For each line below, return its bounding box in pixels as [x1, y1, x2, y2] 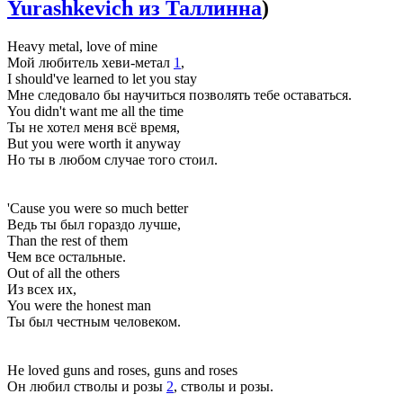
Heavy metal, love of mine [7, 38, 157, 54]
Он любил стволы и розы [7, 378, 166, 394]
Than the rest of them [7, 232, 128, 248]
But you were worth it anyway [7, 135, 181, 151]
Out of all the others [7, 264, 120, 281]
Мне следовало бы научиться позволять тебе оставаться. [7, 86, 352, 103]
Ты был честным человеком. [7, 313, 181, 329]
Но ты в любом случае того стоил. [7, 151, 218, 167]
